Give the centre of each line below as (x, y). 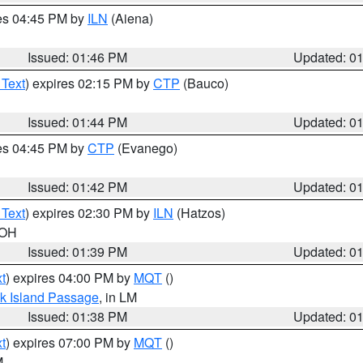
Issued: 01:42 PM (78, 187)
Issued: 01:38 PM (78, 316)
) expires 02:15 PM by (89, 83)
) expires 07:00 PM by (70, 342)
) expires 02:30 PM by (89, 213)
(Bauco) (204, 83)
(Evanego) (146, 148)
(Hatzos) (199, 213)
